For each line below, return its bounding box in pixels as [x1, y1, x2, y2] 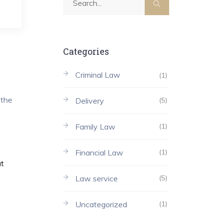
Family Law [75, 121, 115, 131]
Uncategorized [75, 199, 127, 209]
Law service [75, 173, 118, 183]
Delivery [75, 95, 104, 106]
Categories [63, 45, 109, 58]
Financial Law [75, 147, 123, 157]
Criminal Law [75, 69, 120, 80]
